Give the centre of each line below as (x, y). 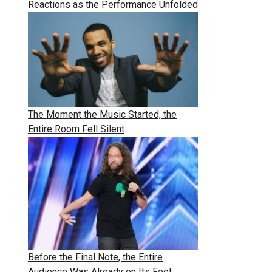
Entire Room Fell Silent (76, 129)
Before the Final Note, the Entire (95, 257)
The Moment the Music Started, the (102, 115)
